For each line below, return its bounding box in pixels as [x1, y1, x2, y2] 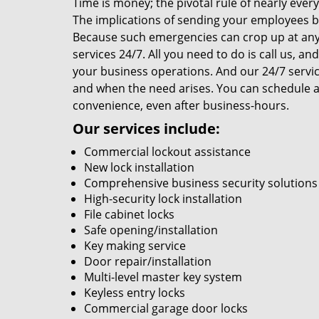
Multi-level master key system [84, 269, 242, 285]
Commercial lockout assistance [84, 144, 251, 159]
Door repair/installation [84, 253, 211, 269]
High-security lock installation [84, 191, 242, 206]
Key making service [84, 238, 186, 253]
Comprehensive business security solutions [84, 175, 318, 191]
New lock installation [84, 159, 194, 175]
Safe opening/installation [84, 222, 218, 238]
